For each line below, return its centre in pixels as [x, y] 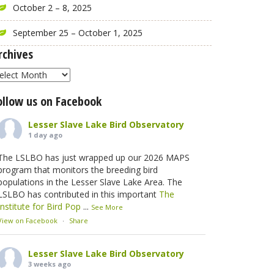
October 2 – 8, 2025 [52, 8]
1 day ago [45, 135]
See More [107, 207]
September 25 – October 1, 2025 [78, 33]
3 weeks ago [50, 264]
